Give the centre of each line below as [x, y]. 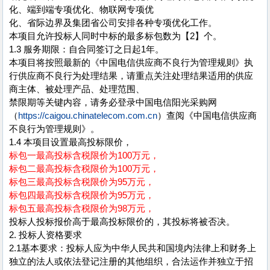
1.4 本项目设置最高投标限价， [71, 142]
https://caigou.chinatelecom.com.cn [88, 116]
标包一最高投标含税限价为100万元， [84, 155]
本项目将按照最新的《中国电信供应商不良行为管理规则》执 [131, 63]
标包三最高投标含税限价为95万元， [82, 182]
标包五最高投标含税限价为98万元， [82, 209]
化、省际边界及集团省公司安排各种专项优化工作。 [113, 23]
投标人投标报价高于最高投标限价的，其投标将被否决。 [122, 222]
